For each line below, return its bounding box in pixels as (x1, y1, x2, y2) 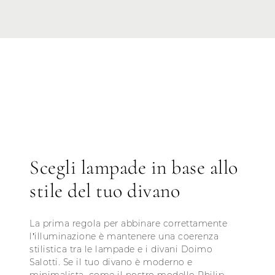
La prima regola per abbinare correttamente (29, 218, 227, 230)
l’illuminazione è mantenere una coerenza (29, 231, 219, 242)
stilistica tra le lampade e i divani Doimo (29, 244, 212, 255)
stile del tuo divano (29, 179, 180, 203)
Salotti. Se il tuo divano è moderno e (29, 257, 193, 268)
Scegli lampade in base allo (29, 155, 238, 180)
